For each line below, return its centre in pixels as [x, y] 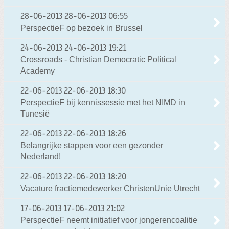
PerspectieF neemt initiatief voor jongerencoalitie [109, 220]
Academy [38, 71]
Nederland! [41, 157]
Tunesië [35, 114]
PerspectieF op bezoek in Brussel [82, 28]
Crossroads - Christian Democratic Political [98, 60]
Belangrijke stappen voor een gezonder [92, 146]
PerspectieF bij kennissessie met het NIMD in [103, 103]
